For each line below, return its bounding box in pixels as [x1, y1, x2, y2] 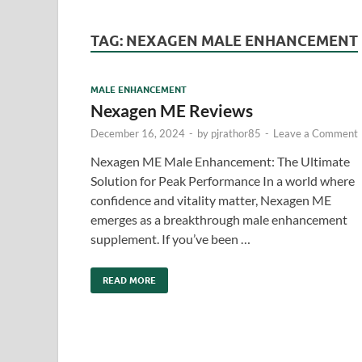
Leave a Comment [273, 126, 358, 140]
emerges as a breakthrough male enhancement [90, 211, 347, 227]
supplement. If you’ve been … [90, 230, 250, 246]
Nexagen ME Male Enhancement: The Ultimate [90, 153, 350, 169]
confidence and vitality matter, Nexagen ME [90, 192, 331, 208]
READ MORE [103, 274, 156, 286]
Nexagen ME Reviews [90, 99, 253, 120]
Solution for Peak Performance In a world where [90, 172, 355, 188]
